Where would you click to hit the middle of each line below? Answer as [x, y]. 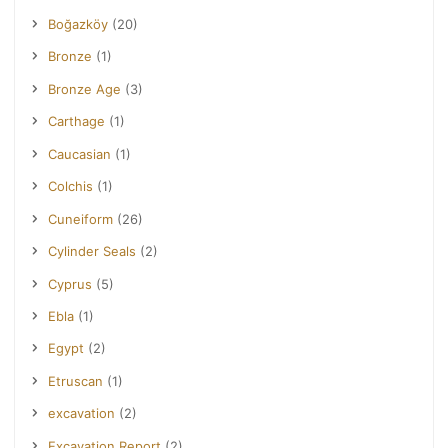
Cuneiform [81, 218]
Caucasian [80, 153]
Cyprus [70, 283]
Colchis [71, 186]
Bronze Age [85, 88]
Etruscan [76, 380]
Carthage [77, 121]
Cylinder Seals [92, 251]
